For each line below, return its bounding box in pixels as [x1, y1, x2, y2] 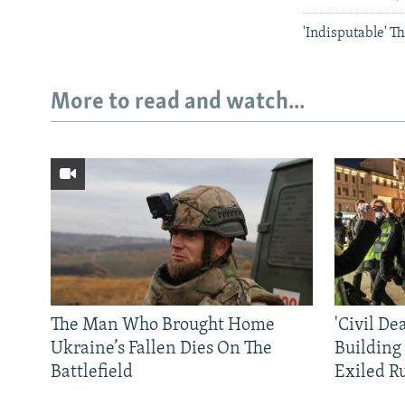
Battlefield [51, 363, 133, 382]
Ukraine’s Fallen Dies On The [51, 340, 272, 359]
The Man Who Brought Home [51, 316, 275, 335]
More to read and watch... [51, 89, 305, 115]
